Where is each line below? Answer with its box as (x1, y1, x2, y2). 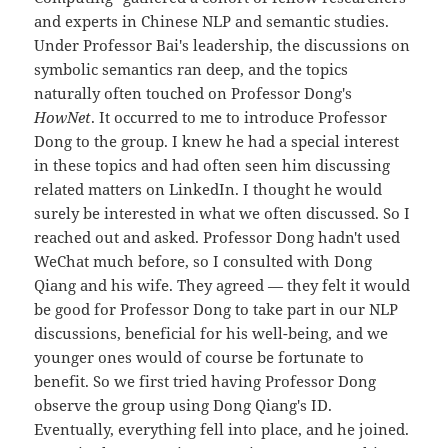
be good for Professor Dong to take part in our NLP (34, 299, 399, 320)
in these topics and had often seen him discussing (34, 155, 391, 176)
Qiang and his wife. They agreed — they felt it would (34, 275, 411, 296)
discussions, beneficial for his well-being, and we (34, 323, 389, 344)
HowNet (34, 107, 92, 128)
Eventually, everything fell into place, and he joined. (34, 419, 410, 440)
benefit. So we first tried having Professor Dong (34, 371, 377, 392)
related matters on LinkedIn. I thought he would (34, 179, 383, 200)
